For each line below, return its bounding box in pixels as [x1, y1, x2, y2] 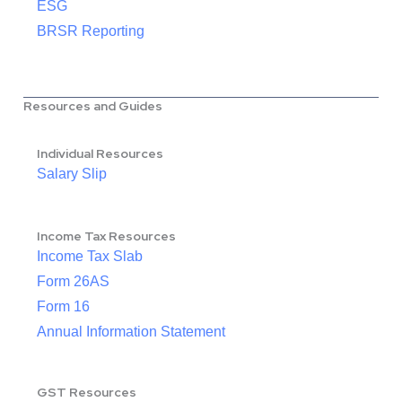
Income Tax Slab [37, 249, 143, 265]
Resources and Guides [23, 98, 162, 115]
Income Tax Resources [37, 228, 176, 245]
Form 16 [37, 299, 90, 315]
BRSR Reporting [37, 23, 144, 39]
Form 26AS [37, 274, 109, 290]
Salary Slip [37, 166, 107, 182]
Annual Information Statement [37, 324, 225, 340]
